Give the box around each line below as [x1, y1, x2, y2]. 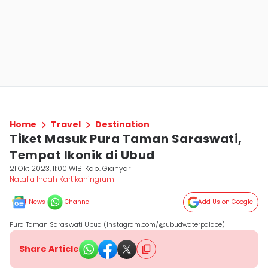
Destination [95, 118, 150, 130]
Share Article [19, 243, 79, 255]
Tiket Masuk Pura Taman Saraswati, [10, 130, 242, 147]
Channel [65, 197, 91, 206]
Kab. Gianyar [85, 163, 131, 173]
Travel [51, 118, 81, 130]
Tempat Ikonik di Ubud [10, 147, 155, 163]
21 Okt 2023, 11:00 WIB [10, 163, 82, 173]
